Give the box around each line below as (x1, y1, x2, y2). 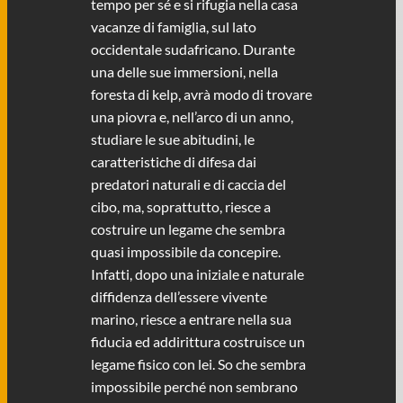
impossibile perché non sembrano (90, 377, 298, 395)
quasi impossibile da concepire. (90, 242, 281, 260)
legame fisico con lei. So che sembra (90, 354, 306, 372)
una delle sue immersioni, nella (90, 62, 278, 80)
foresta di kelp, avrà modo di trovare (90, 85, 312, 103)
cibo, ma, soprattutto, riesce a (90, 197, 271, 215)
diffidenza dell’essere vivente (90, 287, 267, 305)
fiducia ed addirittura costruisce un (90, 332, 305, 350)
